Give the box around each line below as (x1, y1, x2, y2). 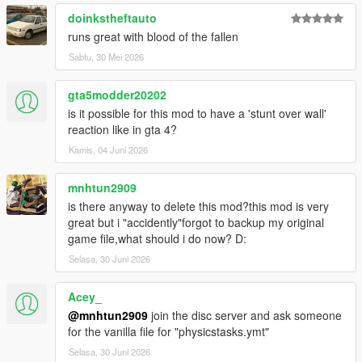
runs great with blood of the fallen (68, 28, 238, 45)
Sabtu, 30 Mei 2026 (69, 50, 144, 64)
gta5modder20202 (68, 86, 166, 103)
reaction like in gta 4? (68, 121, 177, 138)
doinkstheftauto (68, 10, 157, 27)
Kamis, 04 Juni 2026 (69, 143, 148, 157)
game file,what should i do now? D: (68, 230, 246, 247)
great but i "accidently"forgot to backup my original (68, 214, 324, 231)
